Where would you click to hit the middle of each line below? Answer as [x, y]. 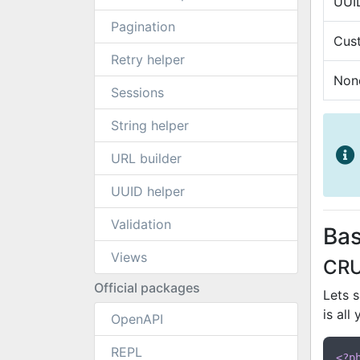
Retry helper [148, 59]
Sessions [137, 92]
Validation [141, 224]
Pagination [143, 27]
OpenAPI [137, 319]
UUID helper [148, 191]
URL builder [146, 158]
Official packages [147, 288]
